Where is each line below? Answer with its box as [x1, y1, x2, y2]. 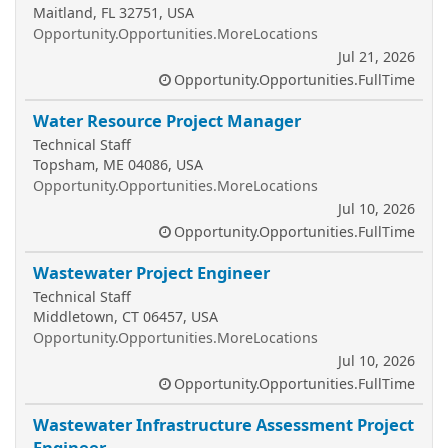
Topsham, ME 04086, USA [33, 155, 203, 174]
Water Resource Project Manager [33, 109, 301, 132]
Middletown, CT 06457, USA [33, 307, 218, 326]
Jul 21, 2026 [338, 47, 415, 66]
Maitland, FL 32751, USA [33, 3, 194, 22]
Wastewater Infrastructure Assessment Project [33, 413, 414, 436]
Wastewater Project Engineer [33, 261, 270, 284]
